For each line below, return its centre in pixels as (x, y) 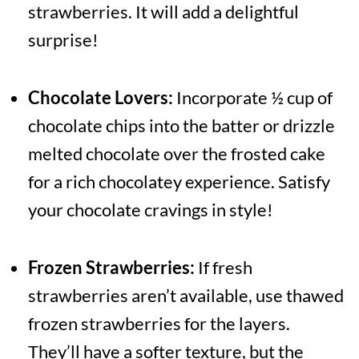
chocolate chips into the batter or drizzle (181, 126)
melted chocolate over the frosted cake (176, 154)
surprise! (63, 40)
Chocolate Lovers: (100, 98)
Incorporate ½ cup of (252, 98)
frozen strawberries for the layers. (159, 324)
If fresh (223, 268)
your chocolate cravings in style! (150, 210)
